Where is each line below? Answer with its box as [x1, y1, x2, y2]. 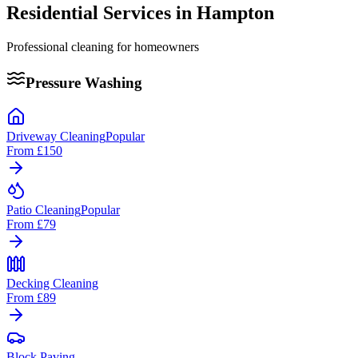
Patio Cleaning [6, 203, 81, 217]
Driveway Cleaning [6, 129, 105, 144]
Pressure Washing [26, 74, 142, 92]
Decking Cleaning [6, 276, 98, 291]
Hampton [197, 2, 274, 23]
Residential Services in [6, 2, 197, 23]
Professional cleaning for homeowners [6, 39, 199, 54]
